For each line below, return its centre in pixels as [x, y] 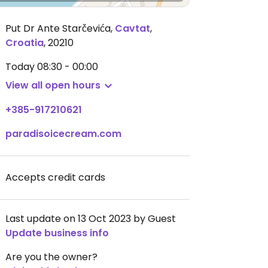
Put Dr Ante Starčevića [58, 28]
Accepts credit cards [55, 177]
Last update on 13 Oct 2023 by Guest [91, 219]
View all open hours [53, 85]
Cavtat [133, 28]
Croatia [25, 43]
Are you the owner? [51, 257]
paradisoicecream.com [63, 134]
